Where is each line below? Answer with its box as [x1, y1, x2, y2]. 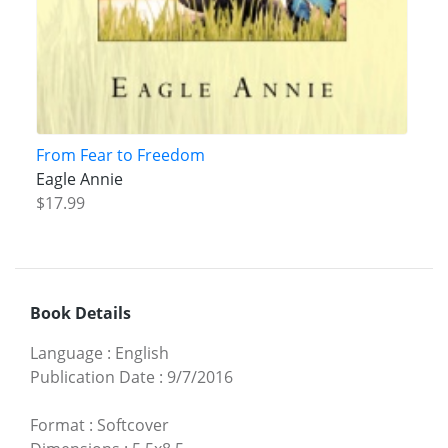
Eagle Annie [35, 168, 123, 191]
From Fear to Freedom [35, 144, 205, 167]
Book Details [30, 302, 131, 325]
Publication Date [30, 366, 155, 389]
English [115, 342, 169, 365]
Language [30, 342, 103, 365]
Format [30, 414, 85, 437]
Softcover [97, 414, 169, 437]
